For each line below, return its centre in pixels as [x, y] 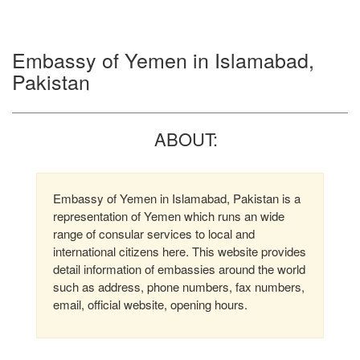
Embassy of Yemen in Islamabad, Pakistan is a [177, 198]
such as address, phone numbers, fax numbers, [179, 286]
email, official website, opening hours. [150, 304]
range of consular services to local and [154, 233]
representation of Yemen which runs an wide [169, 216]
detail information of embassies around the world [179, 269]
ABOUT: [186, 139]
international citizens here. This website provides [180, 251]
